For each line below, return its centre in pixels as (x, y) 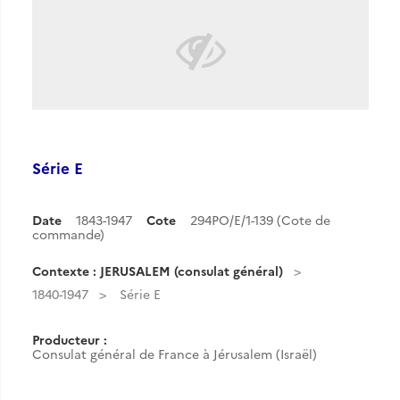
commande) (68, 234)
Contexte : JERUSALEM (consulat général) (158, 271)
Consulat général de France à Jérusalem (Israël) (175, 354)
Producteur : (70, 339)
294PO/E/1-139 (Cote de (260, 220)
